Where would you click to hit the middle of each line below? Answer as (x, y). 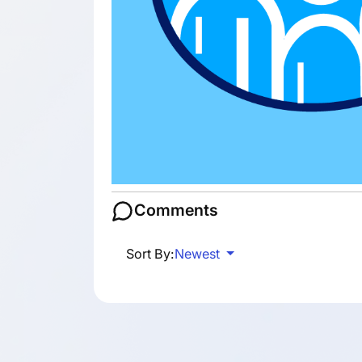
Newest (198, 253)
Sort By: (150, 253)
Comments (176, 210)
